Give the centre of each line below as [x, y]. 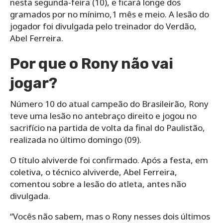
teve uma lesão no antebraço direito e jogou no [103, 115]
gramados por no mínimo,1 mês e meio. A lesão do [110, 14]
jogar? [34, 83]
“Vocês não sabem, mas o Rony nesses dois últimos [110, 216]
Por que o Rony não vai [92, 63]
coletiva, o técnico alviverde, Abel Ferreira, [94, 172]
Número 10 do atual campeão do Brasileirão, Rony [109, 104]
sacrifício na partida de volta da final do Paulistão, [108, 127]
